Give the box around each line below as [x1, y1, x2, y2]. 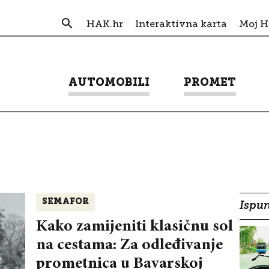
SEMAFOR [41, 198, 89, 207]
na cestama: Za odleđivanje [35, 237, 223, 254]
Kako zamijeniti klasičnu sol [35, 219, 233, 235]
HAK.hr [86, 17, 123, 29]
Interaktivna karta [135, 17, 227, 29]
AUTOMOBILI [68, 77, 150, 89]
